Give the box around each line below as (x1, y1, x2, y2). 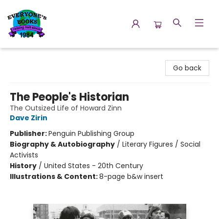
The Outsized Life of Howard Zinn (10, 103, 122, 113)
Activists (10, 150, 38, 160)
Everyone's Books (7, 52, 65, 62)
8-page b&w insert (99, 172, 163, 181)
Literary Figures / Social (122, 139, 200, 149)
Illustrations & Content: (10, 172, 99, 181)
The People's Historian (10, 89, 129, 105)
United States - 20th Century (44, 161, 143, 171)
